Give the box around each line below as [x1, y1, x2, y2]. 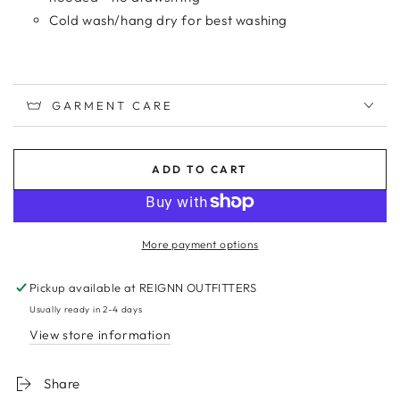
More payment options [141, 237, 259, 252]
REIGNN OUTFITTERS [139, 280, 257, 296]
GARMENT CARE [52, 97, 173, 112]
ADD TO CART [152, 162, 248, 177]
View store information [29, 327, 171, 344]
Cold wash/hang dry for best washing [49, 12, 287, 29]
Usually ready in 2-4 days [29, 304, 143, 316]
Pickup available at [29, 280, 140, 296]
